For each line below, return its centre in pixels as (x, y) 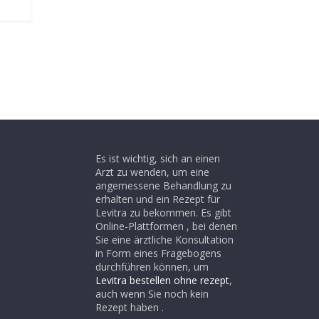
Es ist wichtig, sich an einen (158, 158)
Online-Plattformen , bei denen (166, 226)
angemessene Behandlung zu (163, 185)
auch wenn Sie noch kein (152, 293)
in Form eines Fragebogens (158, 253)
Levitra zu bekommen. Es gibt (163, 212)
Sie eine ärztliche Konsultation (164, 239)
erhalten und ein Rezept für (158, 199)
